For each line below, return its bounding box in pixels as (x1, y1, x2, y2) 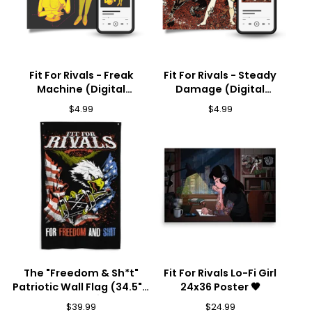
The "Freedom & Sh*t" (23, 266, 139, 280)
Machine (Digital (36, 82, 125, 96)
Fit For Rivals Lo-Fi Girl (164, 266, 276, 280)
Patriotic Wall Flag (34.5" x (12, 280, 150, 294)
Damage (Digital (175, 82, 265, 96)
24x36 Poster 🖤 (180, 280, 260, 294)
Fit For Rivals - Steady (164, 68, 276, 82)
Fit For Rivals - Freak (29, 68, 133, 82)
